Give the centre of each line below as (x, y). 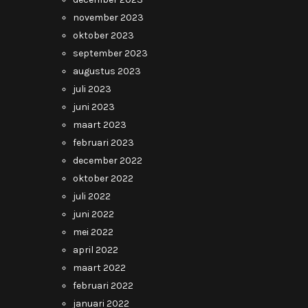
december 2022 (108, 161)
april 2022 (96, 250)
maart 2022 (99, 268)
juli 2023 (92, 89)
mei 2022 (93, 232)
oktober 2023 (103, 35)
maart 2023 (100, 125)
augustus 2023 (107, 71)
